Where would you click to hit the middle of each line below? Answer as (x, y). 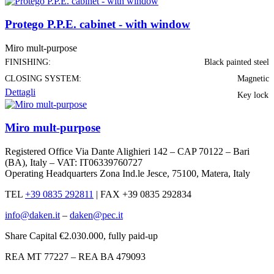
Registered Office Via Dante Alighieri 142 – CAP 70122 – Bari (127, 151)
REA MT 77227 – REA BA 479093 (75, 256)
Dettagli (20, 92)
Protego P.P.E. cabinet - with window (98, 24)
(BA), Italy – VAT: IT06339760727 (74, 162)
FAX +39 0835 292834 (145, 194)
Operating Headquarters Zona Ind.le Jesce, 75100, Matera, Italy (128, 173)
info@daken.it (32, 215)
